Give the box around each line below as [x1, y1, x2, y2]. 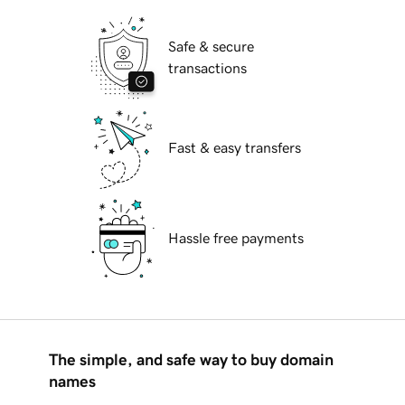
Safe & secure [168, 39, 254, 54]
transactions [168, 61, 247, 76]
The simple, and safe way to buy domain [49, 352, 334, 369]
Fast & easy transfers [168, 140, 301, 155]
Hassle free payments [168, 231, 304, 246]
